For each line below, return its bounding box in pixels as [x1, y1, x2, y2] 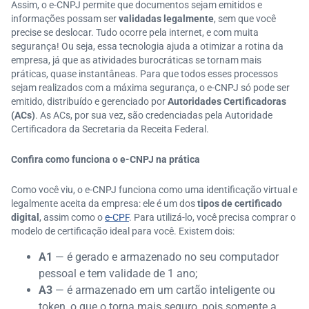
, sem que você [214, 13, 276, 24]
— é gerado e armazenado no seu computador [55, 250, 279, 263]
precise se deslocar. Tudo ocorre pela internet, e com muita [11, 27, 259, 38]
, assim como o [39, 212, 105, 223]
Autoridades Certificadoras [168, 96, 286, 107]
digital [11, 212, 39, 223]
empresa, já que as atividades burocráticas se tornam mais [11, 54, 261, 66]
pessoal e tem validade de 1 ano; [39, 267, 197, 280]
